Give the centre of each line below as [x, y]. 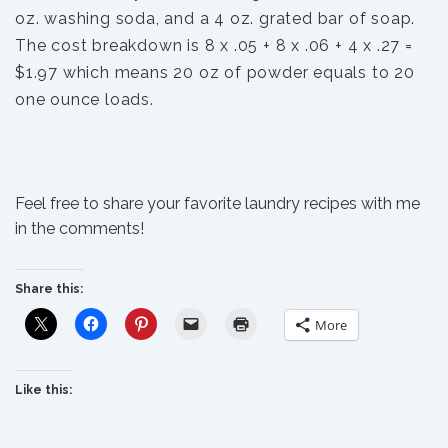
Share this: [49, 289]
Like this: [43, 390]
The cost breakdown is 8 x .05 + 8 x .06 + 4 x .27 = [214, 45]
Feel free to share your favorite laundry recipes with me [217, 203]
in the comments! [79, 228]
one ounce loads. [147, 99]
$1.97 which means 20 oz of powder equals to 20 [215, 72]
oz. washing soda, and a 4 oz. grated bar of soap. [215, 18]
